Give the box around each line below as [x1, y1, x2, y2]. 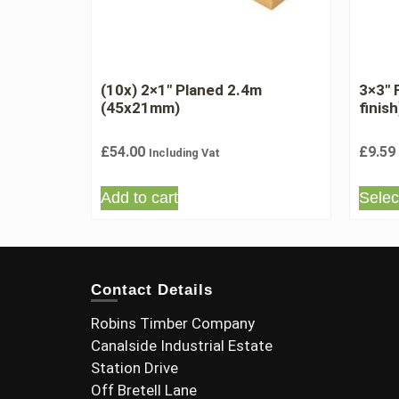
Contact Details [91, 281, 213, 298]
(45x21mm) [101, 98, 180, 117]
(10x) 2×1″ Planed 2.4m [101, 80, 262, 99]
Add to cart [101, 189, 178, 207]
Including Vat [149, 146, 220, 159]
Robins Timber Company [91, 314, 255, 332]
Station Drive [91, 359, 178, 377]
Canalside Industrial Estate [91, 337, 273, 354]
